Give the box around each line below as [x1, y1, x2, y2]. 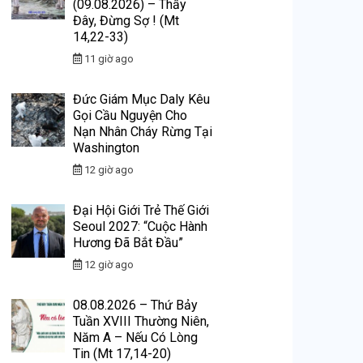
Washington [73, 139, 140, 156]
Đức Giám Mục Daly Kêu [73, 91, 211, 107]
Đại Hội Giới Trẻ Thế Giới [73, 202, 210, 218]
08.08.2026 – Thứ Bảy [73, 297, 199, 313]
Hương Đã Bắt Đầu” [73, 234, 184, 250]
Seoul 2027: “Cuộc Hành [73, 218, 208, 234]
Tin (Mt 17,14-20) [73, 345, 172, 361]
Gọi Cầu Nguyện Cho [73, 107, 188, 123]
